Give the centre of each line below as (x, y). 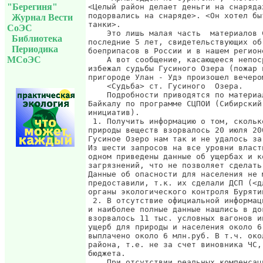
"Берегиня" (32, 6)
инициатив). (114, 112)
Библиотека (37, 38)
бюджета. (107, 253)
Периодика (35, 49)
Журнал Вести (42, 17)
